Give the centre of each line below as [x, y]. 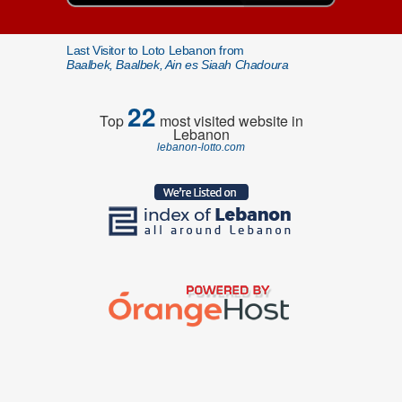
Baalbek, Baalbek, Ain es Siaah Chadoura [178, 65]
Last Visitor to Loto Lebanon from [155, 50]
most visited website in [229, 121]
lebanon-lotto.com [201, 147]
